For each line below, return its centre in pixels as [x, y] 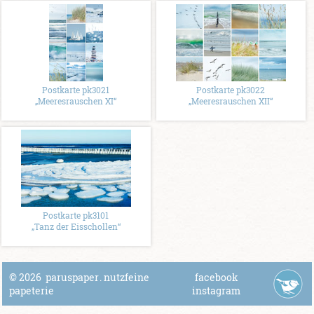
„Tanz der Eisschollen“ [76, 227]
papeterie [32, 290]
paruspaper [72, 277]
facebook [216, 277]
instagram [216, 290]
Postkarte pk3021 [76, 89]
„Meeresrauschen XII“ [231, 101]
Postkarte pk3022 [231, 89]
